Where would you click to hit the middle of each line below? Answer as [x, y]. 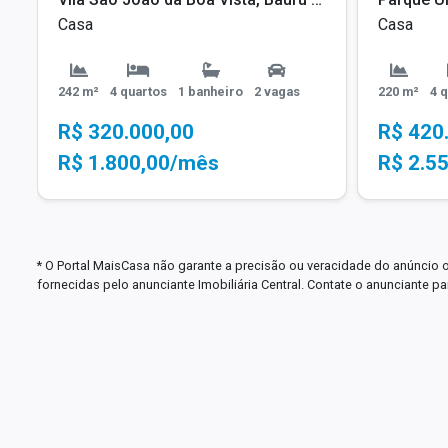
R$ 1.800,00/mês [138, 163]
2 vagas [277, 92]
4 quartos [138, 92]
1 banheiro [210, 92]
